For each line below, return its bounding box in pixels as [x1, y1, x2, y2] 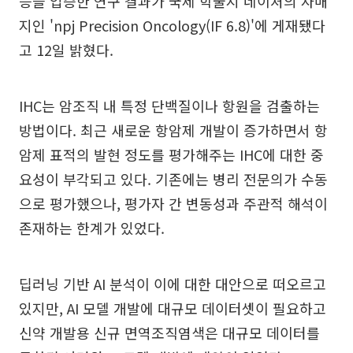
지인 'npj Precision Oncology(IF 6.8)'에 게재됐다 [19, 15, 325, 35]
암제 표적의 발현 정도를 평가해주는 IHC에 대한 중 [19, 144, 324, 165]
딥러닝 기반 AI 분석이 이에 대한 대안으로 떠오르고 [19, 273, 326, 294]
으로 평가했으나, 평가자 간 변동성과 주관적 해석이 [19, 193, 328, 214]
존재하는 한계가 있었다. [19, 217, 165, 238]
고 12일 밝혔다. [19, 39, 113, 60]
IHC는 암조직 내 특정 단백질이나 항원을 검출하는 [19, 95, 320, 116]
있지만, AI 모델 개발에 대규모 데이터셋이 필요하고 [19, 298, 326, 318]
